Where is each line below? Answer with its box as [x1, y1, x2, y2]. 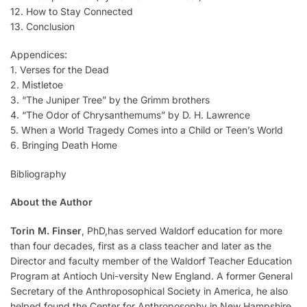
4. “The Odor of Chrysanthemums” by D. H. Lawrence [10, 109, 250, 121]
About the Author [10, 196, 93, 208]
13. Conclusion [10, 20, 75, 32]
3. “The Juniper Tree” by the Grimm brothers [10, 94, 210, 106]
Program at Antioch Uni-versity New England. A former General [10, 269, 293, 282]
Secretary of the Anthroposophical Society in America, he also [10, 284, 288, 297]
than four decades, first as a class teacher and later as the [10, 239, 271, 251]
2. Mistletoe [10, 79, 63, 91]
